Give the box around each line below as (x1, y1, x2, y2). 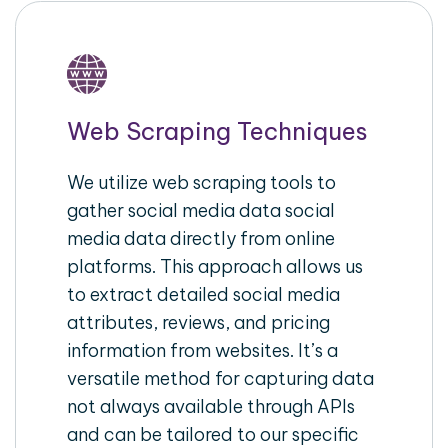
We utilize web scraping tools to (67, 170, 337, 194)
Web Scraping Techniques (67, 115, 369, 146)
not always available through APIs (67, 394, 356, 418)
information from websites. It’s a (67, 338, 339, 362)
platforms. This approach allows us (67, 254, 364, 278)
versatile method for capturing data (67, 366, 375, 390)
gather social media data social (67, 198, 336, 222)
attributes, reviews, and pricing (67, 310, 331, 334)
